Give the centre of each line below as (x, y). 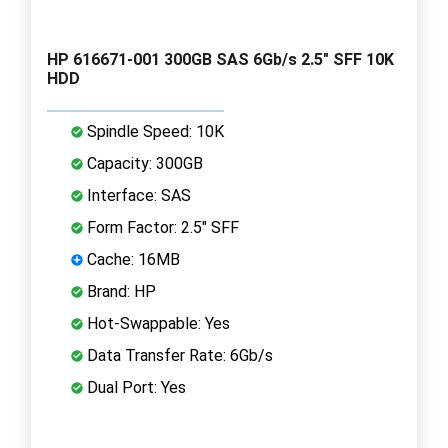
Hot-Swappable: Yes (156, 323)
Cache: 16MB (131, 259)
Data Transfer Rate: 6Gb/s (178, 355)
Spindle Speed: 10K (153, 131)
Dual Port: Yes (134, 387)
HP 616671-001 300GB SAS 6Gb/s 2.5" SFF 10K (220, 59)
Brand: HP (119, 291)
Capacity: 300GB (143, 163)
